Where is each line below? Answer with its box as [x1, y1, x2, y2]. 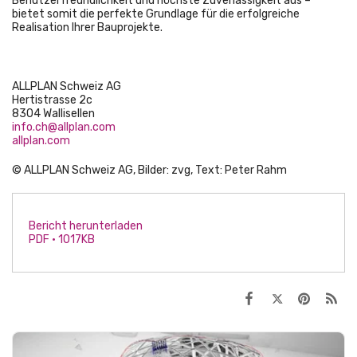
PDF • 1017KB [29, 232, 95, 246]
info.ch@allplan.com [12, 120, 116, 134]
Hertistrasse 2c [12, 92, 92, 107]
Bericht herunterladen [29, 218, 143, 233]
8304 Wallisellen [12, 106, 95, 120]
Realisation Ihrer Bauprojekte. [12, 20, 163, 34]
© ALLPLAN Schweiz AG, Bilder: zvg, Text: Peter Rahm [12, 163, 287, 177]
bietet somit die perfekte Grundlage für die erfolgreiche [12, 6, 300, 21]
